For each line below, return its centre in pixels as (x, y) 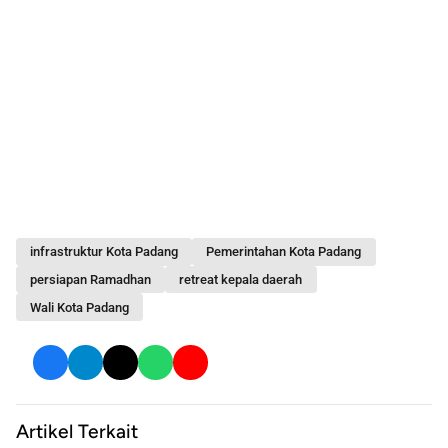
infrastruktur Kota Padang (104, 252)
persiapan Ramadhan (91, 280)
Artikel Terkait (77, 432)
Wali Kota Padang (80, 307)
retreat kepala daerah (241, 280)
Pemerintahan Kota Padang (284, 252)
